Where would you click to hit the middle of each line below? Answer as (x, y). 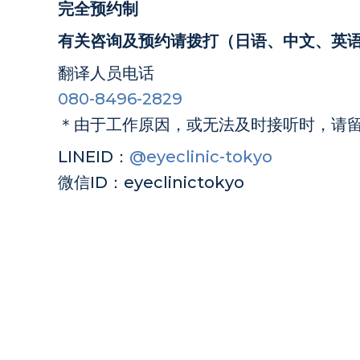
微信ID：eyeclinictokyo (151, 182)
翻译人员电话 (106, 73)
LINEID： (94, 157)
